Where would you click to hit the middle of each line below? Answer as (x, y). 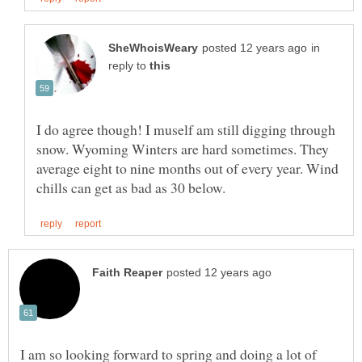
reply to (129, 65)
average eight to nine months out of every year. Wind (187, 168)
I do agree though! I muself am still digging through (186, 129)
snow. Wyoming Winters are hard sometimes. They (183, 148)
